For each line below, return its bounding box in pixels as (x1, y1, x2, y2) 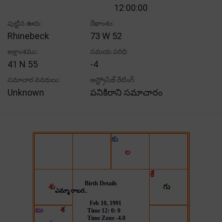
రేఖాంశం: (90, 19, 115, 27)
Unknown (7, 87, 44, 98)
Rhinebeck (7, 30, 49, 41)
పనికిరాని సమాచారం (90, 87, 163, 98)
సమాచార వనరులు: (7, 75, 60, 84)
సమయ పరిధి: (90, 47, 129, 55)
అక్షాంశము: (7, 47, 38, 55)
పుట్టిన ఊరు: (7, 19, 42, 27)
